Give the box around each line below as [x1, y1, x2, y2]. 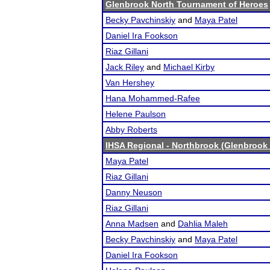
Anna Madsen [105, 219, 159, 228]
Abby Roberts [105, 125, 157, 134]
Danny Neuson [105, 187, 162, 197]
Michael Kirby [163, 62, 215, 72]
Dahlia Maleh [178, 219, 228, 228]
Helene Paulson [105, 109, 166, 119]
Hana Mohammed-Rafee [105, 93, 200, 103]
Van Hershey [105, 78, 154, 87]
